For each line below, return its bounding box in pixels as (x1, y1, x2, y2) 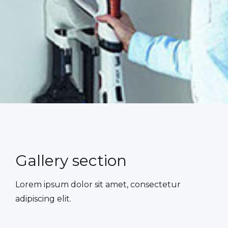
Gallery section (15, 151, 127, 170)
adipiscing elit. (15, 194, 71, 204)
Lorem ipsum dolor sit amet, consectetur (15, 180, 181, 190)
